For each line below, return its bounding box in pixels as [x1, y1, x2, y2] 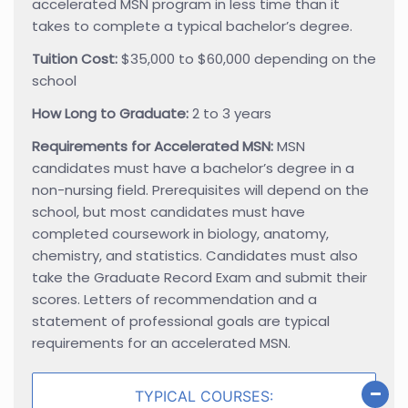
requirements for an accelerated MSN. [32, 332, 291, 352]
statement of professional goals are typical [32, 311, 330, 331]
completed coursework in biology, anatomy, [32, 223, 329, 243]
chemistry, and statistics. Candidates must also [32, 245, 358, 265]
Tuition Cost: [32, 48, 121, 68]
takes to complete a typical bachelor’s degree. [32, 15, 352, 36]
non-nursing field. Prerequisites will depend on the [32, 179, 369, 199]
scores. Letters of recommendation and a [32, 289, 317, 309]
